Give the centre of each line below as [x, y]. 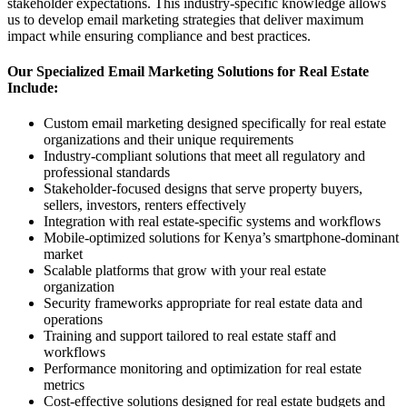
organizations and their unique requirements [169, 140]
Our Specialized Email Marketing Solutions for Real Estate [188, 71]
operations [73, 320]
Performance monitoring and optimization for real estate [203, 369]
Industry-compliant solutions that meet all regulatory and [204, 156]
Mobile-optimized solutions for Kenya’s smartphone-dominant [221, 238]
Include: [33, 87]
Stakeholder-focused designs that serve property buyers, [203, 189]
